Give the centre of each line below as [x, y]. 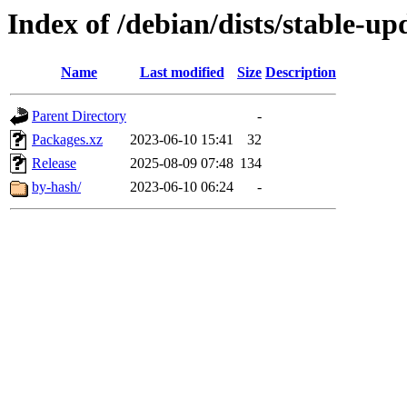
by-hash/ [56, 187]
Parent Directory [79, 116]
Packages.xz [67, 140]
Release [54, 164]
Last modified [182, 73]
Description [301, 73]
